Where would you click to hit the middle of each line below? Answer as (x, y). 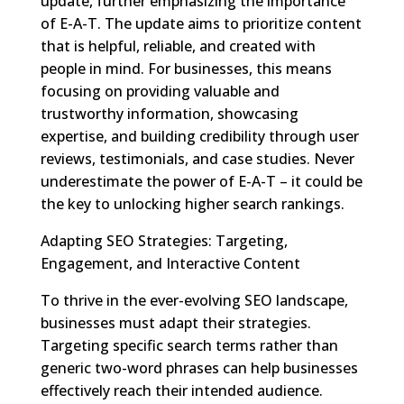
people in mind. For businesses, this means (186, 68)
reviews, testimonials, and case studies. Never (197, 158)
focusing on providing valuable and (160, 91)
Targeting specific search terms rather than (189, 345)
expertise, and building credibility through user (199, 136)
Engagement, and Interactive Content (170, 263)
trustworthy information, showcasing (169, 113)
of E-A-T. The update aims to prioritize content (201, 23)
